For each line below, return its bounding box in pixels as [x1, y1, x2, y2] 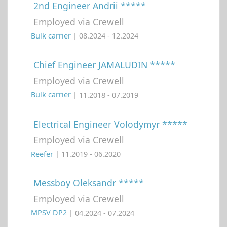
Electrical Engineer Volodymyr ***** [33, 118, 187, 130]
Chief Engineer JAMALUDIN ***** [33, 59, 175, 71]
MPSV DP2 [31, 208, 69, 218]
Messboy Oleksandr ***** [33, 177, 144, 190]
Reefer [31, 149, 55, 159]
